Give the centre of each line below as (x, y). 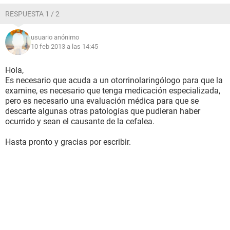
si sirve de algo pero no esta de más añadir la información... (113, 8)
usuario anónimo (55, 37)
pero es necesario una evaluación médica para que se (102, 101)
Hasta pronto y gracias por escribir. (68, 142)
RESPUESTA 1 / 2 (32, 14)
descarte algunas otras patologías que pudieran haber (103, 111)
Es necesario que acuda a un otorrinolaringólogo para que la (114, 80)
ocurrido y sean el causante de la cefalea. (80, 121)
